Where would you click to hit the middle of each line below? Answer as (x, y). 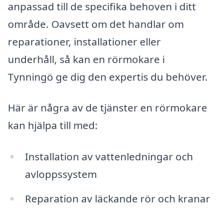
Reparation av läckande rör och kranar (117, 198)
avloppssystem (61, 174)
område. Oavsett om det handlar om (96, 24)
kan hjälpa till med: (53, 125)
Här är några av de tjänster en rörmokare (108, 108)
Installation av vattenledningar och (109, 156)
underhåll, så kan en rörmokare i (86, 59)
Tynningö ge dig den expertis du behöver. (108, 77)
